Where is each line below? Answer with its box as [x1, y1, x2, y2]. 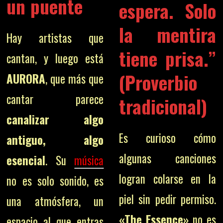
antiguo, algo [6, 131, 104, 148]
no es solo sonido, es [6, 172, 104, 189]
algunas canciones [118, 150, 216, 167]
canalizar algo [6, 111, 104, 128]
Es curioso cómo [118, 129, 216, 146]
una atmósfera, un [6, 193, 104, 210]
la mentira [118, 20, 216, 48]
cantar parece [6, 91, 104, 108]
